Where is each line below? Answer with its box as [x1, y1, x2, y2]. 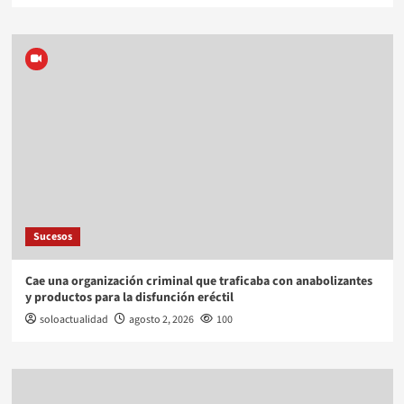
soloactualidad [39, 312, 108, 328]
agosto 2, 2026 [128, 312, 194, 328]
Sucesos [32, 229, 72, 245]
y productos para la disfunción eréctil [24, 289, 234, 308]
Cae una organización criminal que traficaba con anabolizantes [24, 272, 372, 291]
